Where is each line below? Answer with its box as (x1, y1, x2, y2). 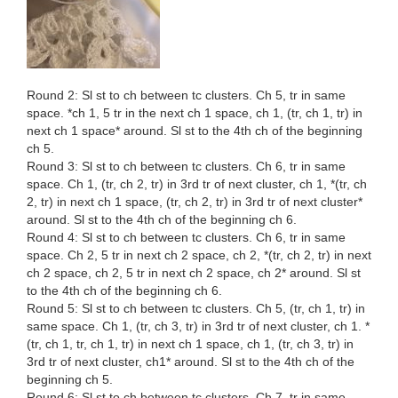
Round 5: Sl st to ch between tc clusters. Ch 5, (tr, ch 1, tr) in (27, 301, 365, 316)
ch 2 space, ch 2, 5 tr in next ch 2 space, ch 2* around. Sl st (27, 266, 361, 281)
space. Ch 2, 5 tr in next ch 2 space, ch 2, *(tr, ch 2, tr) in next (27, 248, 371, 263)
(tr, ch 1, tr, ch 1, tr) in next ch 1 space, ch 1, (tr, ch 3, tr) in (27, 337, 354, 352)
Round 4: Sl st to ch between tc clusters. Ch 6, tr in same (27, 230, 346, 245)
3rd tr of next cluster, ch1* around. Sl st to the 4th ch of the (27, 354, 354, 370)
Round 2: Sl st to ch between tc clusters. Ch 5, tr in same (27, 88, 346, 103)
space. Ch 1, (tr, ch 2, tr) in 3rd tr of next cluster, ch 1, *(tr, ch (27, 177, 367, 192)
